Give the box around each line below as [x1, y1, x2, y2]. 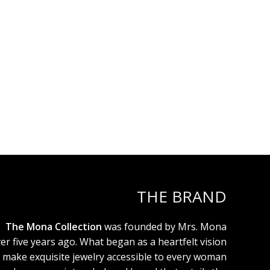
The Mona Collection [5, 220, 102, 234]
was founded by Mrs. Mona [101, 220, 227, 234]
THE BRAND [136, 185, 227, 207]
